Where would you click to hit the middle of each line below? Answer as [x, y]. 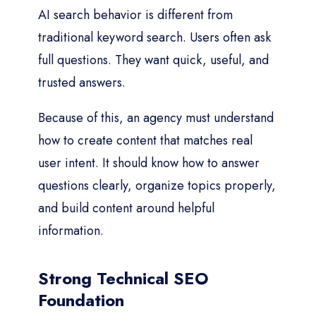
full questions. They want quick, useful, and [153, 60]
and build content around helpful [126, 208]
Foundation [81, 300]
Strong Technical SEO [123, 278]
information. [71, 230]
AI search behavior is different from [135, 14]
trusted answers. [82, 82]
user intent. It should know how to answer [149, 163]
